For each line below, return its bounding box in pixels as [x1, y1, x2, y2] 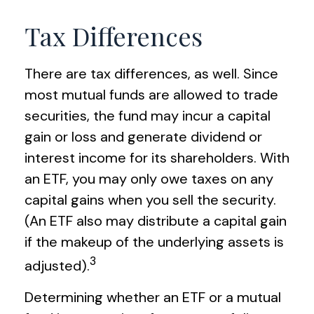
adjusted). [25, 256, 90, 275]
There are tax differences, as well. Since [25, 64, 278, 83]
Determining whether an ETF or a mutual [25, 287, 281, 306]
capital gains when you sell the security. [25, 191, 276, 210]
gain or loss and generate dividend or [25, 128, 262, 146]
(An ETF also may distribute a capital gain [25, 212, 287, 231]
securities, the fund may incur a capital [25, 107, 271, 125]
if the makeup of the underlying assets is [25, 233, 284, 252]
